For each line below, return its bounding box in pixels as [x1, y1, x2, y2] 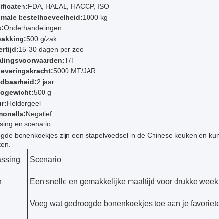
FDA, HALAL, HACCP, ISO [28, 2, 109, 10]
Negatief [26, 110, 52, 118]
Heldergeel [7, 99, 41, 107]
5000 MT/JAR [53, 67, 96, 75]
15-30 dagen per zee [19, 45, 84, 53]
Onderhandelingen [4, 24, 62, 32]
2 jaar [37, 78, 54, 86]
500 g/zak [26, 35, 57, 43]
